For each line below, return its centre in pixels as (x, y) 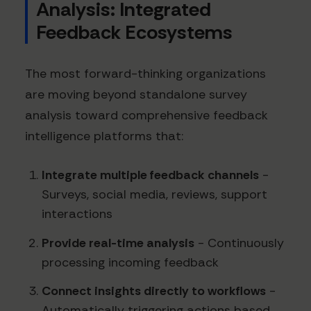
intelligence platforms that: (104, 136)
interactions (77, 214)
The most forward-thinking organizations (145, 74)
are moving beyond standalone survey (136, 95)
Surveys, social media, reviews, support (154, 195)
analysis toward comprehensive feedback (146, 116)
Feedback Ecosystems (134, 33)
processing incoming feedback (130, 262)
